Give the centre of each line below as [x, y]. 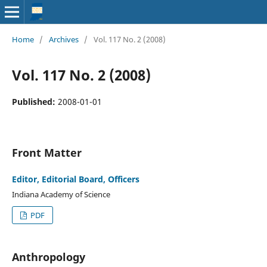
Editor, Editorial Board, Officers [75, 179]
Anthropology [48, 257]
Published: [35, 101]
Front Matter [46, 152]
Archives [63, 39]
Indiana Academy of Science [61, 194]
